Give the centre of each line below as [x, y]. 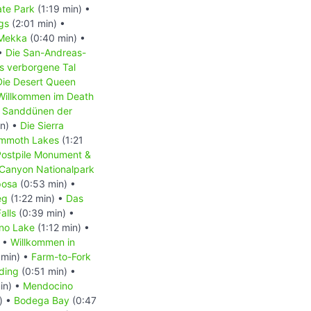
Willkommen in [43, 242]
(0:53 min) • [47, 183]
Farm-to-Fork [61, 256]
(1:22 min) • [37, 198]
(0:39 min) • [45, 212]
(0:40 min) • [56, 37]
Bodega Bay [42, 300]
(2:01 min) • [37, 23]
